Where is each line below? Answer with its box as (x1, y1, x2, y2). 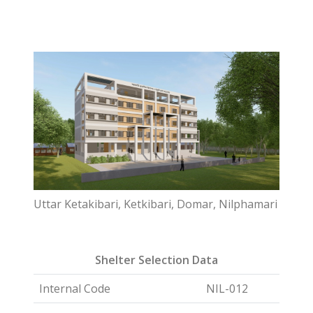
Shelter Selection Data (95, 252, 218, 268)
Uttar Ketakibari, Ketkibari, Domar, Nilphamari (34, 196, 277, 212)
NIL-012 (206, 281, 248, 296)
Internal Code (39, 281, 110, 296)
